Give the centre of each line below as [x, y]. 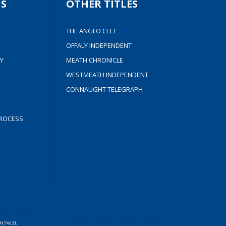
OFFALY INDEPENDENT [99, 45]
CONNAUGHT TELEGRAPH [105, 89]
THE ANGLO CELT [92, 31]
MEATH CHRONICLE [95, 60]
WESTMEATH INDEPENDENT [107, 75]
